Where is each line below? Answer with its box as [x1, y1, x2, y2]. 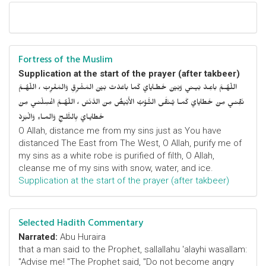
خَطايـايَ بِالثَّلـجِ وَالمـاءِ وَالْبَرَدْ [18, 114, 104, 123]
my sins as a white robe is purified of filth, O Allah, [18, 150, 214, 161]
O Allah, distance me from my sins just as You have [18, 125, 221, 136]
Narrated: [18, 232, 58, 242]
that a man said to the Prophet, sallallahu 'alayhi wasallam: [18, 244, 247, 255]
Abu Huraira [58, 232, 106, 242]
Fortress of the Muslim [18, 52, 113, 67]
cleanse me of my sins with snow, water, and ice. [18, 163, 213, 173]
